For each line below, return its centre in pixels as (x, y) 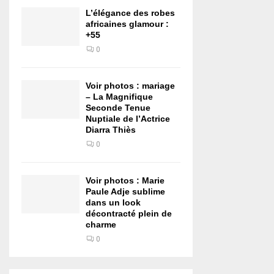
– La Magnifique (119, 97)
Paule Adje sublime (125, 191)
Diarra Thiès (111, 130)
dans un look (113, 202)
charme (101, 224)
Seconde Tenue (118, 108)
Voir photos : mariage (130, 86)
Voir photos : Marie (125, 180)
